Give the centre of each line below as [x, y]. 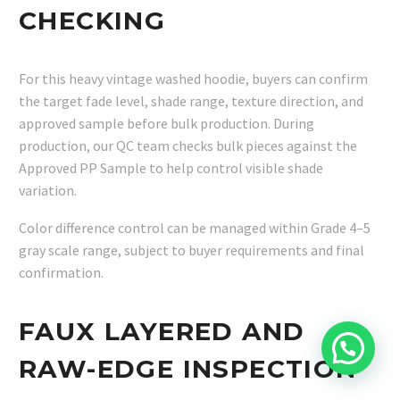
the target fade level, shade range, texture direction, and [191, 100]
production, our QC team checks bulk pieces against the [188, 145]
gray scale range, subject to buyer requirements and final [192, 250]
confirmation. [61, 273]
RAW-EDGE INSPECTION [188, 368]
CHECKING [92, 21]
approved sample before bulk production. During [167, 123]
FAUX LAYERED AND [162, 331]
